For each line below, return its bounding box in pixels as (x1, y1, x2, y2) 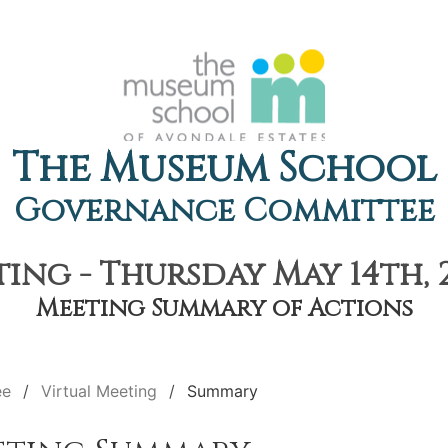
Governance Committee (13, 190, 435, 233)
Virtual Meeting (41, 381, 157, 401)
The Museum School (11, 142, 437, 196)
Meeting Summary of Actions (35, 293, 413, 325)
